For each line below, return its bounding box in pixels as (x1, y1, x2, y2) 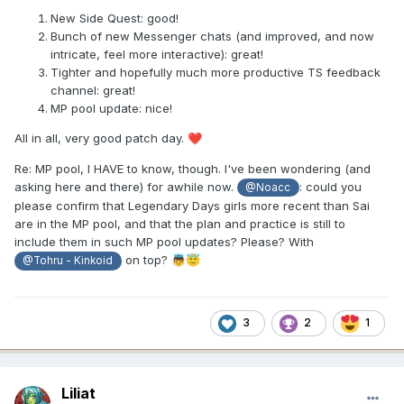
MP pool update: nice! (50, 101, 172, 116)
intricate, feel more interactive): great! (50, 47, 263, 62)
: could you (298, 179, 362, 195)
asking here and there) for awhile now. (14, 179, 237, 195)
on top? (121, 252, 171, 268)
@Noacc (245, 181, 291, 195)
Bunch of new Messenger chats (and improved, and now (50, 29, 374, 44)
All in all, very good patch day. (14, 131, 188, 146)
